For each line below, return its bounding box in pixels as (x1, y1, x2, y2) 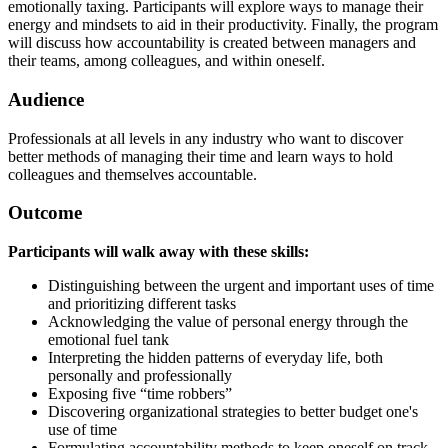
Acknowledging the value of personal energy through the (48, 313, 408, 331)
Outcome (8, 202, 82, 224)
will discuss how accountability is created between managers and (8, 34, 416, 52)
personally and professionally (48, 367, 232, 385)
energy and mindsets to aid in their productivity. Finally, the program (8, 16, 438, 34)
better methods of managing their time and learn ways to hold (8, 147, 393, 165)
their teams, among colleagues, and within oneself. (8, 52, 325, 70)
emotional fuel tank (48, 331, 169, 349)
